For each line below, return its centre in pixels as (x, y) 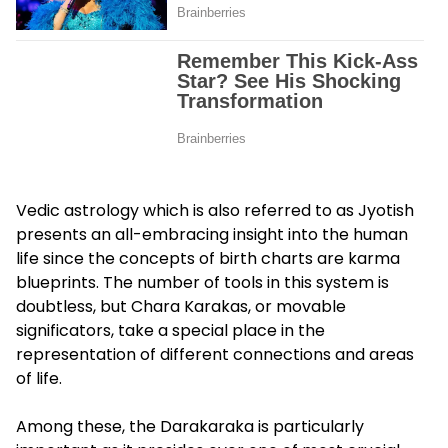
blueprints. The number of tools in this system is (202, 283)
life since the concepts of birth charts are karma (208, 259)
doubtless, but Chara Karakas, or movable (181, 307)
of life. (39, 379)
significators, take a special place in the (170, 331)
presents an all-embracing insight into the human (212, 235)
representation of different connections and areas (215, 355)
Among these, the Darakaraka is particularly (190, 427)
